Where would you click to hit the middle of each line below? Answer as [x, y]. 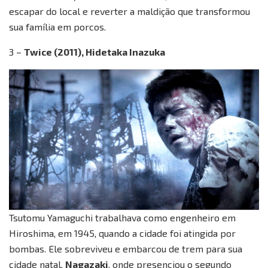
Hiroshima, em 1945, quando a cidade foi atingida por [122, 233]
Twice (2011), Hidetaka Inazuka [95, 52]
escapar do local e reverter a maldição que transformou [130, 11]
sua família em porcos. [57, 27]
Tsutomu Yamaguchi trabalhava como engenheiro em [122, 218]
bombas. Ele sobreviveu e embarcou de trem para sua [126, 249]
